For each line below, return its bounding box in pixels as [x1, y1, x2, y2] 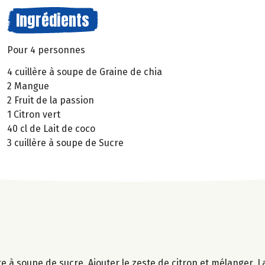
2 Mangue [7, 80, 49, 92]
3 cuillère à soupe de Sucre [7, 137, 124, 148]
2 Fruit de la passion [7, 94, 94, 106]
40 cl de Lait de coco [7, 122, 95, 134]
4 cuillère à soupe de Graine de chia [7, 66, 162, 77]
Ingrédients [16, 8, 89, 32]
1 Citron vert [7, 108, 60, 120]
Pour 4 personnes [7, 44, 85, 56]
